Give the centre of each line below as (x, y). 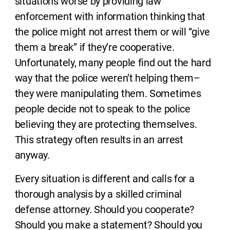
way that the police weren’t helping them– (107, 78)
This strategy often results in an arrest (99, 140)
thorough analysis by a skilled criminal (98, 194)
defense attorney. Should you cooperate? (104, 209)
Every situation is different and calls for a (104, 179)
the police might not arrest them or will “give (112, 32)
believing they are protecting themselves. (106, 124)
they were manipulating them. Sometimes (108, 93)
